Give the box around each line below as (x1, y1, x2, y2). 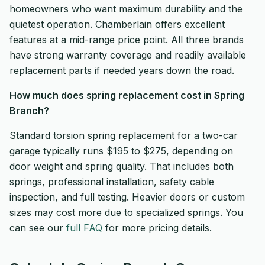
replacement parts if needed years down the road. (9, 64, 234, 76)
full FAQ (66, 222, 102, 234)
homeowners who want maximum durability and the (9, 3, 243, 15)
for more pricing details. (102, 222, 212, 234)
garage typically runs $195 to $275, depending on (9, 145, 233, 157)
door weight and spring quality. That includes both (9, 160, 234, 172)
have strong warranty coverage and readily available (9, 49, 246, 61)
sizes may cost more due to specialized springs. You (9, 206, 243, 218)
